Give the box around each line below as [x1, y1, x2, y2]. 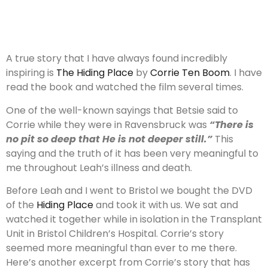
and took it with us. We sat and [93, 198, 238, 212]
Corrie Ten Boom [150, 66, 230, 80]
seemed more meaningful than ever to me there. [6, 241, 237, 255]
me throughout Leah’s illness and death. [6, 160, 192, 175]
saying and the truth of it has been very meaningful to [6, 146, 258, 160]
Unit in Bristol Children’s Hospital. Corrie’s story [6, 227, 224, 241]
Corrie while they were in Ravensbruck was [6, 117, 209, 132]
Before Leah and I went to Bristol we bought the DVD [6, 184, 252, 198]
